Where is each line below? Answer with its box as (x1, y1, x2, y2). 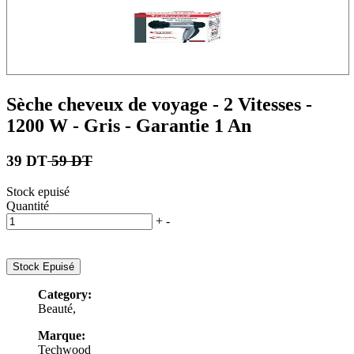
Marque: (38, 328, 85, 342)
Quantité (6, 198, 49, 213)
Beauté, (38, 301, 76, 315)
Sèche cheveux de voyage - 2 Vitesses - (6, 93, 312, 115)
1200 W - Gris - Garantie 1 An (6, 115, 251, 136)
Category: (38, 287, 92, 301)
